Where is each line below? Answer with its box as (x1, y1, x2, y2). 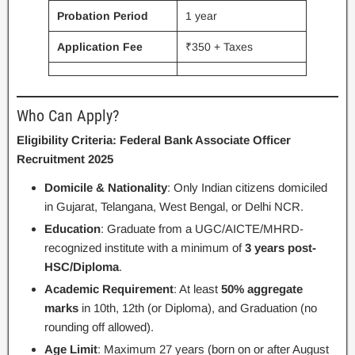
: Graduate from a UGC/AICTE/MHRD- (101, 221, 303, 235)
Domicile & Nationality (44, 180, 167, 194)
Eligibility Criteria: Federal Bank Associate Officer (17, 132, 291, 147)
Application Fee (57, 40, 143, 53)
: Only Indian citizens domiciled (167, 180, 327, 194)
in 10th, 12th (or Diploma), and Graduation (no (78, 300, 317, 315)
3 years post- (245, 240, 316, 254)
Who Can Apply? (17, 105, 119, 125)
